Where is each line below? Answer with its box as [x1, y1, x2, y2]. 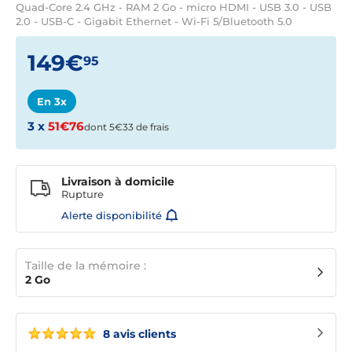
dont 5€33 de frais [84, 121, 169, 134]
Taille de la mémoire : [25, 258, 146, 273]
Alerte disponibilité [61, 209, 162, 222]
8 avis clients [100, 327, 176, 342]
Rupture [61, 188, 104, 201]
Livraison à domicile [61, 174, 174, 189]
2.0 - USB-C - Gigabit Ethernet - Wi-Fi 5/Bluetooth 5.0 [16, 15, 292, 27]
